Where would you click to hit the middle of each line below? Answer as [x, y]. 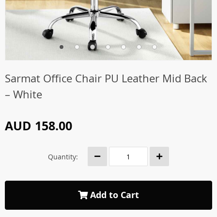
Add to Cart [113, 195]
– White [23, 94]
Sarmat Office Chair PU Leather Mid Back [106, 78]
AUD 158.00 [39, 126]
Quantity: [63, 156]
